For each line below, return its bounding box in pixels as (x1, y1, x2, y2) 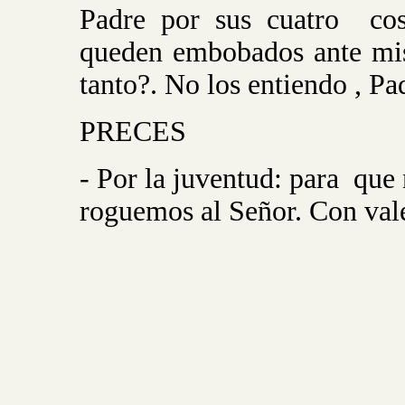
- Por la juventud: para (80, 163, 339, 194)
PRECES (80, 116, 186, 147)
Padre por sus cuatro (80, 4, 339, 35)
